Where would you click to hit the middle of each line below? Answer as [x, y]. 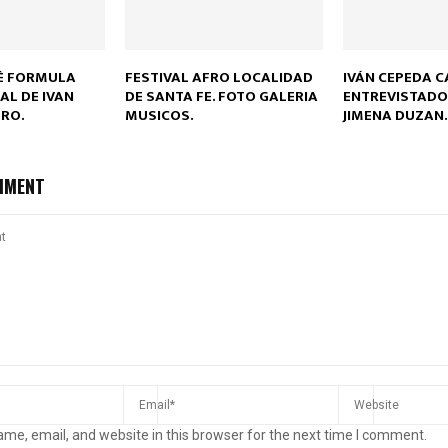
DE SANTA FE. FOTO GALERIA [221, 96]
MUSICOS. [159, 115]
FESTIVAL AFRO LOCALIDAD [218, 77]
